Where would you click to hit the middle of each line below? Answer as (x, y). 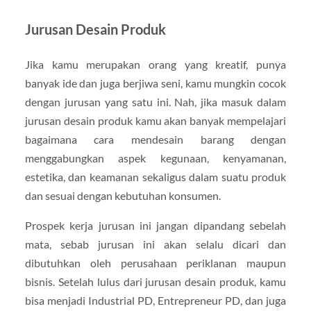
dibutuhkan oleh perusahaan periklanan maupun (155, 263)
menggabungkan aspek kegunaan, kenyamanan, (155, 158)
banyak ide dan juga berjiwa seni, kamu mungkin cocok (155, 83)
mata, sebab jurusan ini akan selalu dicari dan (155, 244)
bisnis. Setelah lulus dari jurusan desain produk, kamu (155, 282)
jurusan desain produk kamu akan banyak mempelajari (155, 121)
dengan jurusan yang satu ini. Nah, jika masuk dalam (155, 102)
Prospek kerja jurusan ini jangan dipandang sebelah (155, 226)
